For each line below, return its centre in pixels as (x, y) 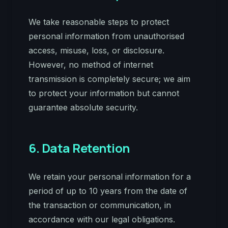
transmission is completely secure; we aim (109, 79)
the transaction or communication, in (100, 205)
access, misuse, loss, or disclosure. (96, 50)
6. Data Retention (79, 148)
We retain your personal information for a (110, 177)
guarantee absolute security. (83, 107)
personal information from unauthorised (106, 36)
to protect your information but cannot (104, 93)
